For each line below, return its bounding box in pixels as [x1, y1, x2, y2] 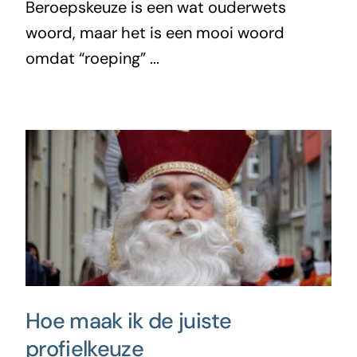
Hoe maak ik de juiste [25, 307, 232, 335]
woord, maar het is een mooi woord [25, 22, 284, 44]
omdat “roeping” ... [25, 48, 159, 69]
